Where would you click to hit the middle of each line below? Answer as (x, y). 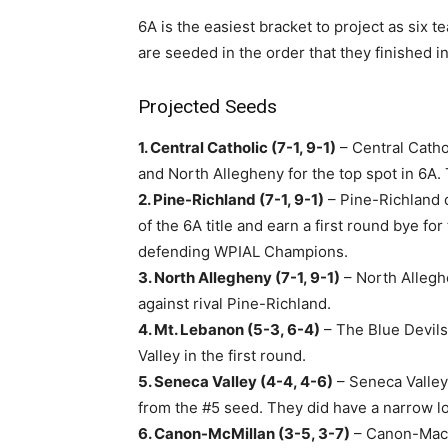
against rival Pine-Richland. (234, 303)
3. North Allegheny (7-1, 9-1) (239, 277)
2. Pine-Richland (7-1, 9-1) (231, 199)
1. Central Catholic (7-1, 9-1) (237, 147)
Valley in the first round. (222, 355)
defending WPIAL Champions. (243, 251)
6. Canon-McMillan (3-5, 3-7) (244, 433)
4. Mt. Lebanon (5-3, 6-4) (229, 329)
